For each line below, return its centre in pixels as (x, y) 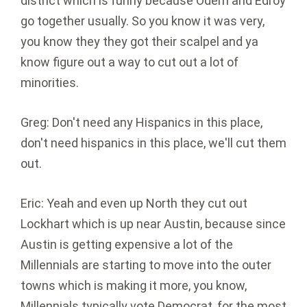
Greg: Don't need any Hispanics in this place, (142, 123)
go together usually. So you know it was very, (143, 21)
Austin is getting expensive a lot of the (127, 245)
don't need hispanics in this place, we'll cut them (153, 143)
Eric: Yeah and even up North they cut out (134, 204)
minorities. (50, 83)
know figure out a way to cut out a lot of (130, 62)
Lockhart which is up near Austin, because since (153, 224)
